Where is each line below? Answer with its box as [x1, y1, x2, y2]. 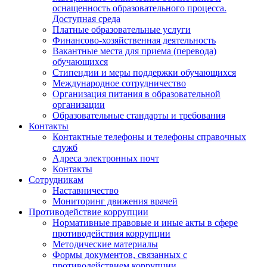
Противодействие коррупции [29, 207, 148, 218]
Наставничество [52, 185, 119, 196]
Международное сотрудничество [52, 78, 186, 89]
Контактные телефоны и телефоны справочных [52, 132, 246, 142]
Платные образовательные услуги [52, 24, 191, 35]
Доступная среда [52, 14, 120, 24]
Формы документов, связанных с [52, 250, 187, 260]
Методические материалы [52, 239, 158, 250]
